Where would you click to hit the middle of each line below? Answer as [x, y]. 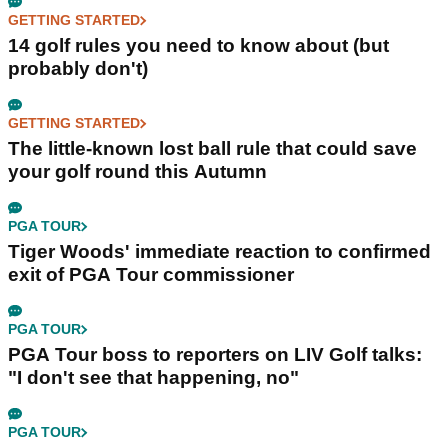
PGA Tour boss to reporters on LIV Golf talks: [215, 355]
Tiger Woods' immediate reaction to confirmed [219, 252]
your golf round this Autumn [137, 172]
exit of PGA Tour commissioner [151, 275]
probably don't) [78, 69]
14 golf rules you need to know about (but [198, 46]
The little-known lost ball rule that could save [212, 149]
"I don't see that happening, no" [153, 378]
